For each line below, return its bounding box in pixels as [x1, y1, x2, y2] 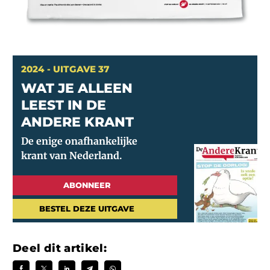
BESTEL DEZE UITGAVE [39, 204, 134, 214]
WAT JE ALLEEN [21, 80, 133, 96]
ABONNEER [63, 180, 111, 190]
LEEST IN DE [21, 96, 106, 113]
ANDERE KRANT [21, 113, 134, 130]
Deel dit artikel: [13, 242, 107, 256]
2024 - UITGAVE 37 [21, 63, 109, 75]
